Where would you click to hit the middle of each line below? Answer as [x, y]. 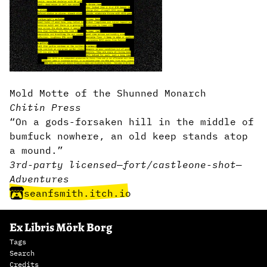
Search [22, 253]
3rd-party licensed [63, 164]
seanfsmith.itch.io [77, 193]
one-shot [212, 164]
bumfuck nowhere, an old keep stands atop [129, 136]
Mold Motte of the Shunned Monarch [108, 93]
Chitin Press [45, 107]
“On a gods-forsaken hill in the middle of [132, 122]
